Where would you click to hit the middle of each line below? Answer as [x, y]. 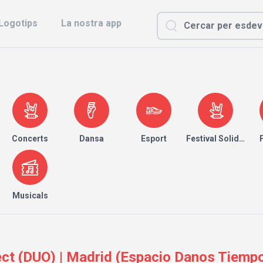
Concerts [30, 139]
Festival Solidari [218, 139]
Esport [154, 139]
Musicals [30, 195]
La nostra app [91, 23]
